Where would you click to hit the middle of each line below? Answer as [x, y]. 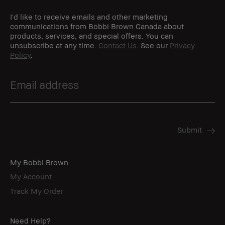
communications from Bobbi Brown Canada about [97, 26]
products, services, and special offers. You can [92, 35]
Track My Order [37, 191]
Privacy [182, 45]
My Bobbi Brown [39, 162]
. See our [153, 45]
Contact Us [118, 45]
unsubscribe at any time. [54, 45]
